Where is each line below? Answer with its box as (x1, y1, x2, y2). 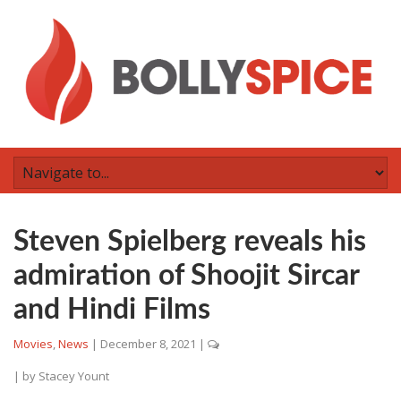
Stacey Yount (38, 368, 109, 384)
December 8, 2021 (100, 336, 196, 352)
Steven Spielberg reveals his (13, 227, 366, 256)
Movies (13, 336, 53, 352)
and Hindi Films (13, 295, 210, 324)
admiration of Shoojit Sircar (13, 261, 359, 290)
